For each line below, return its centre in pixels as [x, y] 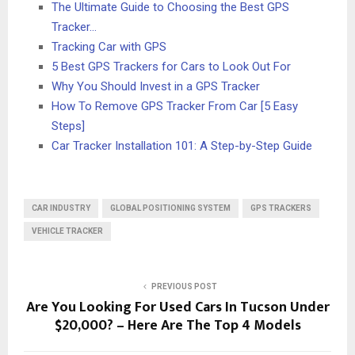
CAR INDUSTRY [61, 208]
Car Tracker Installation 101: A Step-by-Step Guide [182, 146]
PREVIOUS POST [184, 287]
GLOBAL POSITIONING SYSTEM [170, 208]
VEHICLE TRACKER [67, 231]
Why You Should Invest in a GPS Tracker [156, 87]
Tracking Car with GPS [109, 47]
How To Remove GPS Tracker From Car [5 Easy [175, 107]
